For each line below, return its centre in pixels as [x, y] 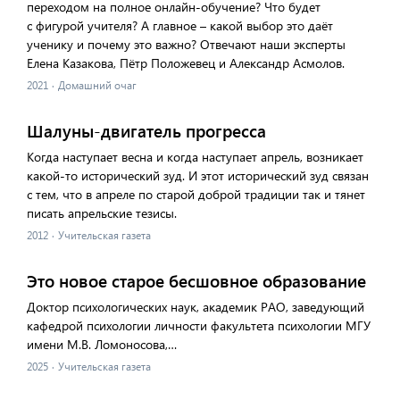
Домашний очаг [97, 85]
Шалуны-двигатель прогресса [146, 131]
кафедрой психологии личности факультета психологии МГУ [199, 325]
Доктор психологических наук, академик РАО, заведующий [196, 307]
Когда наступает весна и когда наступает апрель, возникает [195, 157]
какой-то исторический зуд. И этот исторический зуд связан [198, 175]
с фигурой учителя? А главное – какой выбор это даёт [180, 25]
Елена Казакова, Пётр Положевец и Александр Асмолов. [186, 63]
